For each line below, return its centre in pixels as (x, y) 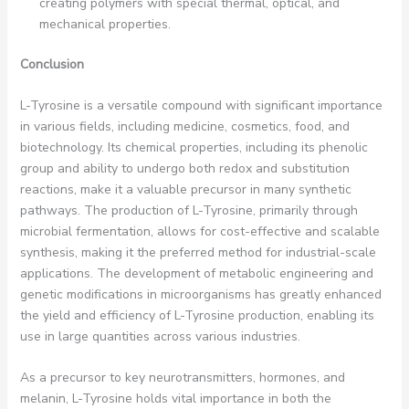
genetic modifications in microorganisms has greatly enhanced (200, 294)
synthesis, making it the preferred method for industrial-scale (198, 252)
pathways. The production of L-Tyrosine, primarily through (189, 210)
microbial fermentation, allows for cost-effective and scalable (199, 231)
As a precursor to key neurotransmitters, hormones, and (182, 378)
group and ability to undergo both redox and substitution (184, 168)
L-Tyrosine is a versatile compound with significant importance (201, 105)
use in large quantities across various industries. (160, 336)
